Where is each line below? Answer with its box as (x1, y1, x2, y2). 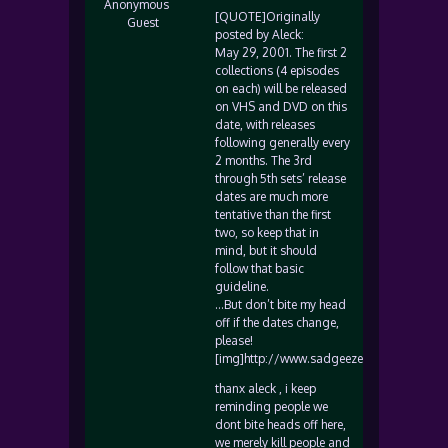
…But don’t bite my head (215, 297, 346, 312)
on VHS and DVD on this (215, 99, 347, 114)
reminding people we (215, 399, 328, 414)
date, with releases (215, 117, 315, 132)
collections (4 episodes (215, 63, 339, 78)
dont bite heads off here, (215, 417, 346, 432)
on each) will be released (215, 81, 347, 96)
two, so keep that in (215, 225, 319, 240)
